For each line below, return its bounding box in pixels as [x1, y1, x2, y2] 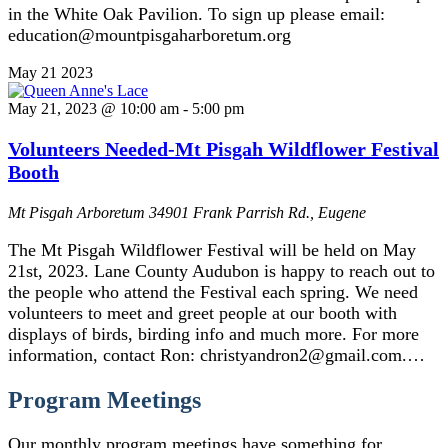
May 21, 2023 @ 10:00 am [8, 100, 179, 118]
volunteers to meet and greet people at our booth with [8, 303, 397, 324]
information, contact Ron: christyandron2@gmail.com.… [8, 345, 425, 366]
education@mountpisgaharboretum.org [8, 25, 291, 46]
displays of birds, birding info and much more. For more [8, 324, 419, 345]
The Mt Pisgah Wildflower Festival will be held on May [8, 240, 416, 261]
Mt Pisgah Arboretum [8, 204, 149, 222]
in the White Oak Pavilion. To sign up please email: [8, 4, 385, 25]
